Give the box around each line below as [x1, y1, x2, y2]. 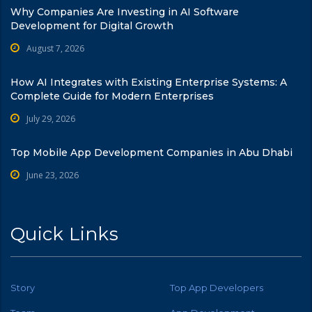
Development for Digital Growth [10, 19, 173, 32]
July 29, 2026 [26, 112, 75, 125]
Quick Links [10, 222, 118, 245]
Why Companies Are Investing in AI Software [10, 5, 239, 18]
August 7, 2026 [26, 42, 84, 54]
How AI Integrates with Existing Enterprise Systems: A [10, 75, 287, 88]
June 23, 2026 [26, 169, 79, 181]
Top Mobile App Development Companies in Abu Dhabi [10, 146, 292, 159]
